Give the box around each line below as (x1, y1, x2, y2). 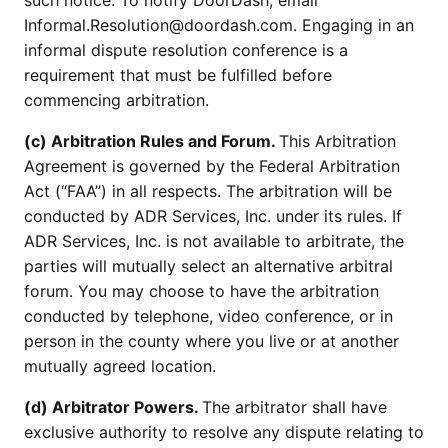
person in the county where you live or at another (24, 331, 399, 351)
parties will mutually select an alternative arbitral (24, 256, 393, 276)
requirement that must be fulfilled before (24, 65, 332, 85)
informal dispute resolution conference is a (24, 40, 348, 60)
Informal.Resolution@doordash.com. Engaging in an (24, 15, 414, 35)
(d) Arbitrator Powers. (24, 397, 202, 417)
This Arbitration (279, 131, 396, 151)
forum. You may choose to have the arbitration (24, 281, 379, 301)
